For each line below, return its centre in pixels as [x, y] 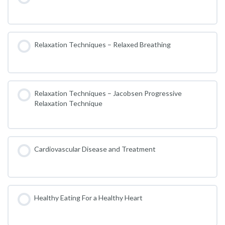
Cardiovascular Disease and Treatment [95, 149]
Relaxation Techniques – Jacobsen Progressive [108, 93]
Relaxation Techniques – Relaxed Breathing [102, 44]
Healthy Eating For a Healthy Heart [88, 197]
